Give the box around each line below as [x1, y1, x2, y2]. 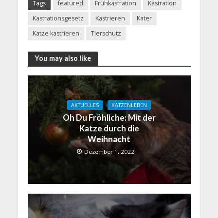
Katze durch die [79, 123, 139, 134]
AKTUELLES [71, 102, 99, 109]
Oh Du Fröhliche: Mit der [62, 112, 156, 123]
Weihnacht [88, 134, 130, 145]
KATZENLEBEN [111, 102, 147, 109]
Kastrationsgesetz [32, 14, 84, 22]
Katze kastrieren [32, 29, 79, 37]
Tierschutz [91, 29, 121, 37]
